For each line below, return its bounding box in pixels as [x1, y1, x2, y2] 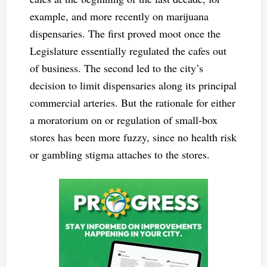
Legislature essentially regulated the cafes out [29, 43, 226, 58]
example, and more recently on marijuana [29, 8, 209, 23]
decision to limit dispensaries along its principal [29, 77, 237, 92]
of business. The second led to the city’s [29, 60, 203, 75]
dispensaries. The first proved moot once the [29, 26, 221, 41]
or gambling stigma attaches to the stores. [29, 147, 213, 162]
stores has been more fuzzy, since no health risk [29, 129, 237, 144]
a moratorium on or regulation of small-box [29, 112, 218, 127]
